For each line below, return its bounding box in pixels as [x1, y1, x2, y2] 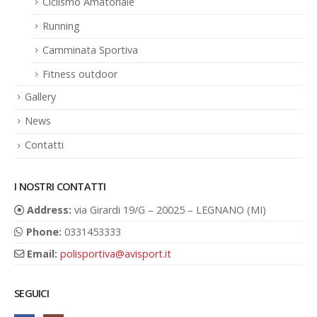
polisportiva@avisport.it [60, 246, 171, 260]
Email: [27, 246, 57, 260]
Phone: [26, 224, 62, 238]
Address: [27, 202, 71, 217]
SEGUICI [14, 286, 49, 300]
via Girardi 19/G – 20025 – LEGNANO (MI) [74, 202, 266, 217]
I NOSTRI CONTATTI [14, 179, 106, 193]
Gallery [25, 90, 56, 104]
